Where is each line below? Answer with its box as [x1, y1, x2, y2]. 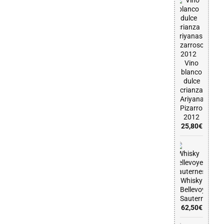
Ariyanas [180, 95, 208, 103]
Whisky [180, 176, 203, 184]
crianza [180, 86, 203, 94]
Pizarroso [180, 104, 210, 112]
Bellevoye [180, 185, 209, 193]
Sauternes [180, 194, 212, 202]
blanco [181, 68, 202, 76]
